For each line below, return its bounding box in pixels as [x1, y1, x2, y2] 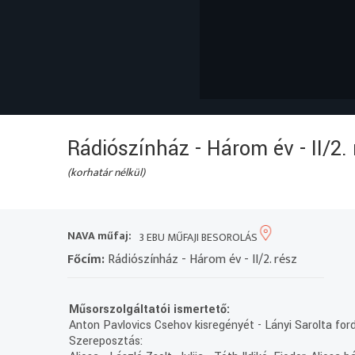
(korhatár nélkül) [67, 162, 146, 181]
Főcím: [67, 249, 105, 271]
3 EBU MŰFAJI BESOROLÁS [139, 227, 258, 246]
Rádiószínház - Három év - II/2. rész [105, 249, 298, 271]
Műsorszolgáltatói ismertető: [69, 301, 231, 319]
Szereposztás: [69, 333, 143, 350]
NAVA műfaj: [67, 227, 132, 246]
